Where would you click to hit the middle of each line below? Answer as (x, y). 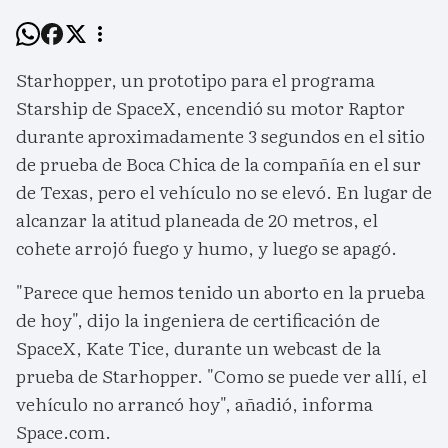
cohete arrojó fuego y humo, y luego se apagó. (206, 248)
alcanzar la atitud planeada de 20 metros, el (197, 220)
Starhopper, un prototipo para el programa (195, 80)
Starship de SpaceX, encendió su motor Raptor (210, 108)
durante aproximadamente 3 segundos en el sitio (220, 136)
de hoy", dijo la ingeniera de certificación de (198, 320)
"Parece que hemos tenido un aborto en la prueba (220, 292)
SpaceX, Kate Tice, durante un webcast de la (198, 348)
